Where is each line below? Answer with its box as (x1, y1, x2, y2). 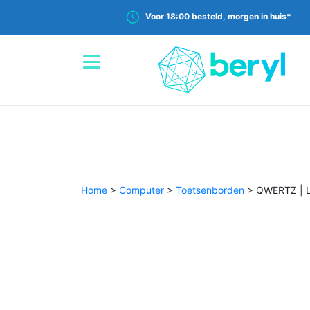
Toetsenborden (176, 183, 244, 196)
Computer (119, 183, 164, 196)
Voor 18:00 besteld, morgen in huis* (145, 11, 291, 22)
